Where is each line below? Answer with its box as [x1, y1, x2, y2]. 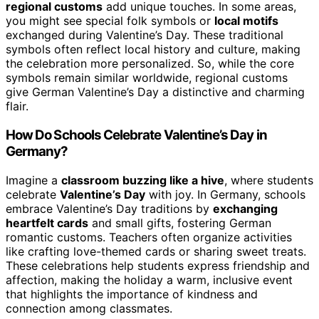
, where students [224, 172, 313, 187]
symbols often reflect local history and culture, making [6, 42, 300, 57]
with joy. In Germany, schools [145, 187, 305, 202]
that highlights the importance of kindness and [6, 286, 258, 301]
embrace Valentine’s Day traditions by [6, 201, 213, 216]
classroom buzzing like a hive [61, 172, 224, 187]
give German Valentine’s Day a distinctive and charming [6, 85, 305, 100]
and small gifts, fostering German [88, 215, 271, 230]
